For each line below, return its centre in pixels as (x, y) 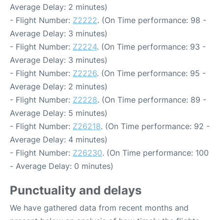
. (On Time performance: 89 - (152, 100)
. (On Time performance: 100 (155, 153)
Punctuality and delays (76, 191)
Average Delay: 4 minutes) (59, 140)
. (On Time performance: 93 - (151, 47)
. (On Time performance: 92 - (155, 126)
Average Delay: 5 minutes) (59, 113)
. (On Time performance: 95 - (151, 73)
